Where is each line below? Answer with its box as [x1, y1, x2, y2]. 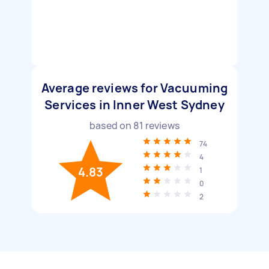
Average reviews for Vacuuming [41, 80, 228, 96]
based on [89, 119, 134, 132]
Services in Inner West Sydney [44, 97, 225, 113]
